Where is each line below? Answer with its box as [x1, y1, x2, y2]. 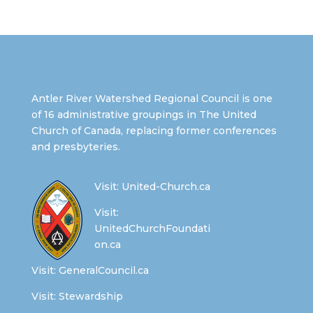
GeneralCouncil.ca [58, 264, 149, 277]
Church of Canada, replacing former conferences [31, 124, 277, 138]
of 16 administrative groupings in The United [31, 108, 256, 122]
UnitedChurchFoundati [94, 222, 210, 235]
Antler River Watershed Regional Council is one [31, 92, 272, 105]
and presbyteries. [31, 140, 120, 154]
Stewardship [58, 290, 123, 303]
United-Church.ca [121, 180, 210, 194]
